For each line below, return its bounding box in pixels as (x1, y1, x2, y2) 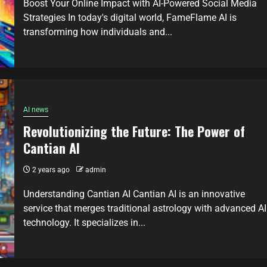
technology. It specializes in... (23, 216, 145, 228)
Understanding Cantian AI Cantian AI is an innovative (23, 188, 245, 200)
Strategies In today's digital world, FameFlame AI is (23, 11, 237, 23)
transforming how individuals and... (23, 26, 172, 38)
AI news (23, 105, 48, 114)
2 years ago (30, 165, 70, 174)
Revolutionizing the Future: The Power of (23, 121, 245, 141)
